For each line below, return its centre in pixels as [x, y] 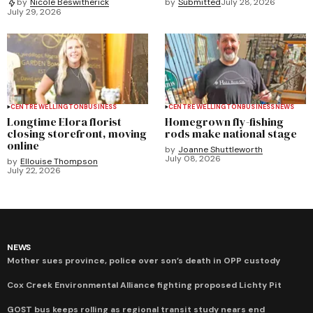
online [23, 145]
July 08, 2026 [193, 158]
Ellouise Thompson [59, 161]
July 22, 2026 [34, 170]
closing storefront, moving [77, 133]
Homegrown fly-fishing [224, 121]
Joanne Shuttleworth [220, 149]
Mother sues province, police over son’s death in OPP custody [144, 260]
